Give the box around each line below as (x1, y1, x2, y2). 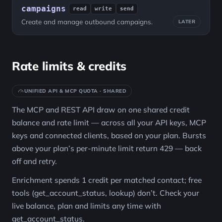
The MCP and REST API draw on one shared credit (12, 105, 190, 114)
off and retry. (12, 156, 57, 166)
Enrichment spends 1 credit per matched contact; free (12, 175, 202, 185)
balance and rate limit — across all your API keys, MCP (12, 117, 206, 127)
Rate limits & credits (12, 58, 126, 73)
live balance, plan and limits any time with (12, 201, 161, 211)
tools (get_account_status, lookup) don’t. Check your (12, 188, 199, 198)
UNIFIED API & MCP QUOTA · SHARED (24, 88, 126, 94)
